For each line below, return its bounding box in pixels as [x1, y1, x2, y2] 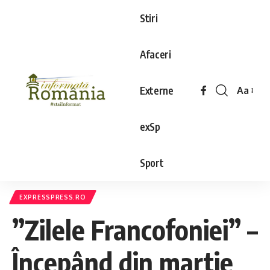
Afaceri [140, 47, 171, 61]
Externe [140, 83, 174, 97]
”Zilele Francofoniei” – [12, 213, 258, 246]
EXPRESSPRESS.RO [19, 193, 86, 201]
